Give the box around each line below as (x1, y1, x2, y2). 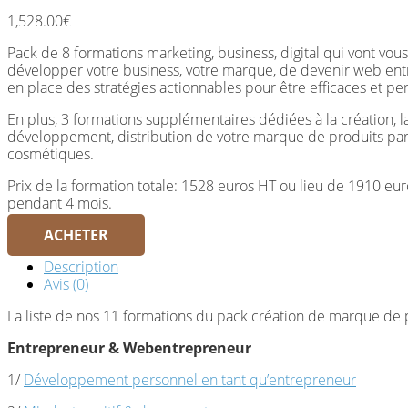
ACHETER (44, 225, 108, 246)
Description (44, 257, 118, 278)
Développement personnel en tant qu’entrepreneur (24, 370, 356, 391)
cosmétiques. (7, 144, 94, 165)
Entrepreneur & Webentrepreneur (7, 338, 255, 359)
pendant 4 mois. (7, 193, 112, 214)
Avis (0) (44, 274, 88, 295)
